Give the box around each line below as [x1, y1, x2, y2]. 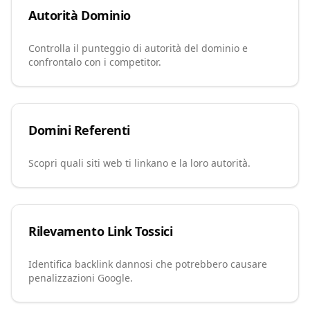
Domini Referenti [28, 122, 130, 138]
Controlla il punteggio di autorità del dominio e [28, 42, 248, 55]
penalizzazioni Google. [28, 271, 133, 284]
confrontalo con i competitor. [28, 55, 161, 69]
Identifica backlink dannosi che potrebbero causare [28, 257, 267, 271]
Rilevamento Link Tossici [28, 223, 173, 239]
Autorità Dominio [28, 7, 131, 24]
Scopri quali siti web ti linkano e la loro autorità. [28, 156, 250, 170]
